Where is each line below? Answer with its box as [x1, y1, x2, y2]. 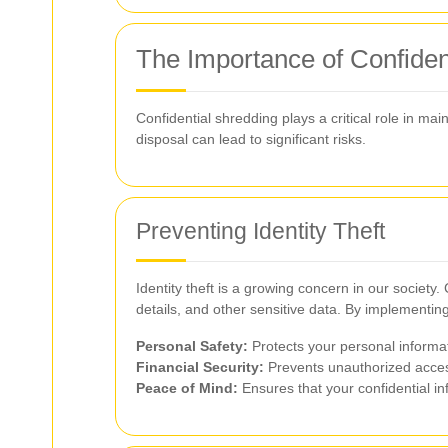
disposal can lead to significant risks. [136, 131, 366, 147]
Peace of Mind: [136, 380, 238, 396]
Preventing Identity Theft [136, 218, 385, 244]
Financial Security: [136, 359, 264, 375]
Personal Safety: [136, 338, 248, 354]
